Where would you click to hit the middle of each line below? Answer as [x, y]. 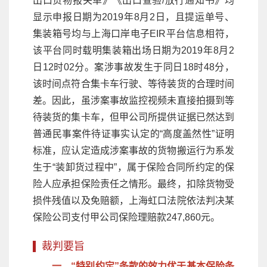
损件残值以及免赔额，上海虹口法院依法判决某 [133, 200]
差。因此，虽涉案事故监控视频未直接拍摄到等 [133, 100]
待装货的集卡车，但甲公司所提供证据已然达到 [133, 117]
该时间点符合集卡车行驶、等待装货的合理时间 [133, 83]
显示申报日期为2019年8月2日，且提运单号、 [133, 17]
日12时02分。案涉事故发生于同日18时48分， [133, 67]
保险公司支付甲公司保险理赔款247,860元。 [126, 217]
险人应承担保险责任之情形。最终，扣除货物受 [133, 184]
